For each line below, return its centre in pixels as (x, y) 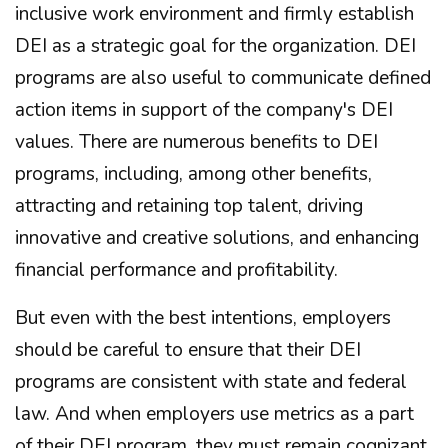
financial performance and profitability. (176, 270)
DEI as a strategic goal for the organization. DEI (215, 46)
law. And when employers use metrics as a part (214, 414)
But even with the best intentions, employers (203, 318)
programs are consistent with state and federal (211, 382)
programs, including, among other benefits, (193, 174)
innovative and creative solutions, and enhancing (217, 238)
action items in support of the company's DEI (204, 110)
